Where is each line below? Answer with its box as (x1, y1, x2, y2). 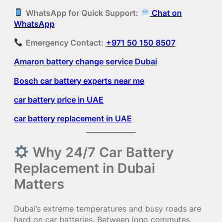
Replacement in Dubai (14, 160, 155, 177)
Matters (14, 175, 64, 193)
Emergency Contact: (25, 38, 104, 48)
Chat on (150, 7, 182, 18)
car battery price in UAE (14, 94, 104, 105)
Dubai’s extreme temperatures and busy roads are (14, 204, 201, 214)
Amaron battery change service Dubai (14, 56, 157, 67)
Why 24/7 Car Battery (29, 144, 174, 161)
